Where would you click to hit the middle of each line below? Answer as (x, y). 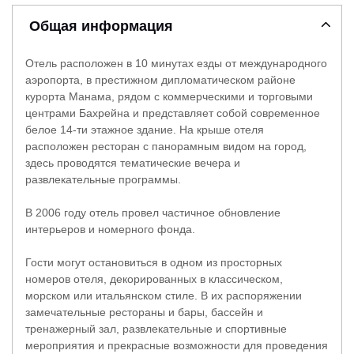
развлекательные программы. (103, 179)
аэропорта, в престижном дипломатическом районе (160, 79)
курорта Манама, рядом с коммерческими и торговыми (169, 96)
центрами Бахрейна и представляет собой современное (173, 113)
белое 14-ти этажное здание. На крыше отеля (145, 129)
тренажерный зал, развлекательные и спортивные (156, 328)
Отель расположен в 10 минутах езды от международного (176, 63)
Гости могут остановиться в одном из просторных (154, 262)
